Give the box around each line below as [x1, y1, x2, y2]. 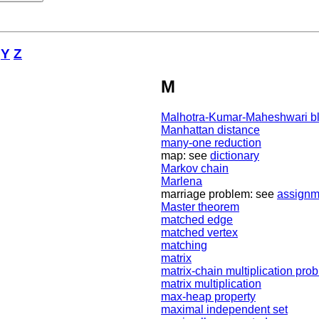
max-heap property [161, 291, 256, 303]
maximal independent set [161, 303, 288, 316]
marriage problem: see [161, 188, 277, 201]
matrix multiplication [161, 278, 261, 291]
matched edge [161, 214, 233, 226]
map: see [161, 150, 210, 162]
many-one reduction [161, 137, 261, 150]
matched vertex [161, 226, 238, 239]
